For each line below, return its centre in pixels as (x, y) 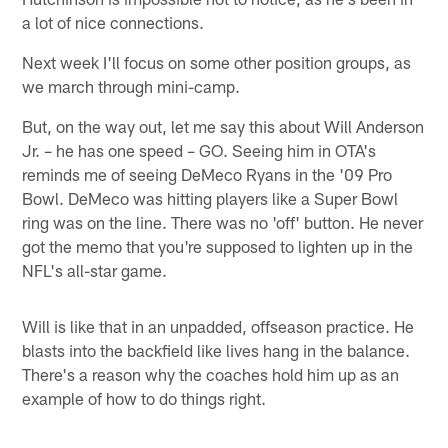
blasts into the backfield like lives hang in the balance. (216, 349)
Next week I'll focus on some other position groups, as (217, 61)
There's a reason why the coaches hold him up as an (211, 373)
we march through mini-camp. (131, 85)
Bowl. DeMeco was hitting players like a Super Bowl (210, 197)
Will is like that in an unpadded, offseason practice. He (218, 325)
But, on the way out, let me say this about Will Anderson (223, 125)
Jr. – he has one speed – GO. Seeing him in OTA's (199, 149)
